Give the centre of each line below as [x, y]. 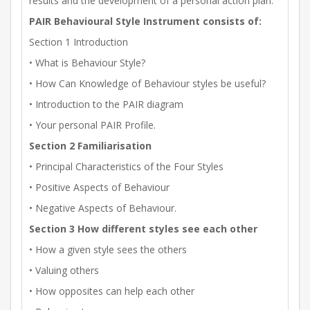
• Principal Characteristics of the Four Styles [126, 167]
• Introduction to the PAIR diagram [106, 104]
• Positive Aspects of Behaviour [99, 188]
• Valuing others [64, 271]
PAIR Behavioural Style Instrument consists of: [145, 21]
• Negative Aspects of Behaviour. [103, 208]
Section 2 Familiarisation [90, 146]
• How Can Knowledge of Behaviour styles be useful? [147, 84]
